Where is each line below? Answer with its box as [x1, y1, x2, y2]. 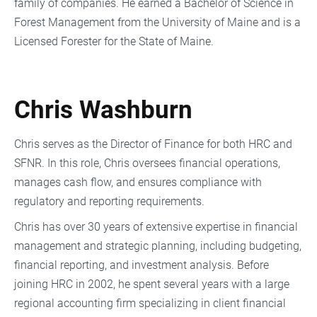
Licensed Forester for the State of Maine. [14, 34, 214, 48]
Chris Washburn [14, 95, 192, 125]
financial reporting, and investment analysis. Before [14, 258, 269, 272]
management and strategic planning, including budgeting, [14, 238, 301, 253]
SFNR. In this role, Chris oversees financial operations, [14, 156, 280, 171]
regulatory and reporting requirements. [14, 195, 204, 209]
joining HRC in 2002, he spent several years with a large [14, 277, 289, 291]
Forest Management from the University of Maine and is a [14, 15, 301, 29]
